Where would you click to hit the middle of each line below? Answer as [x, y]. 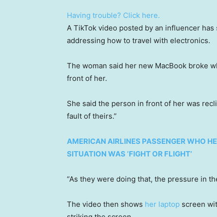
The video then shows [106, 204]
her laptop [162, 204]
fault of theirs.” [92, 116]
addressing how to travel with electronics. [139, 41]
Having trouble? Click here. [113, 15]
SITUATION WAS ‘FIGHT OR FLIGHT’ [129, 154]
